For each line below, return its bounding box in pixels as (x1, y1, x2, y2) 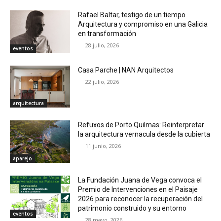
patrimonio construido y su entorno (78, 204, 187, 212)
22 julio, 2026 (85, 77, 119, 85)
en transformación (78, 29, 137, 37)
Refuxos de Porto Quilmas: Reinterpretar (78, 121, 205, 129)
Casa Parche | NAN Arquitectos (78, 66, 174, 74)
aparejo (13, 154, 32, 162)
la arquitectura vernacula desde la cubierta (78, 130, 211, 139)
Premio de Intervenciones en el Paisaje (78, 185, 198, 193)
